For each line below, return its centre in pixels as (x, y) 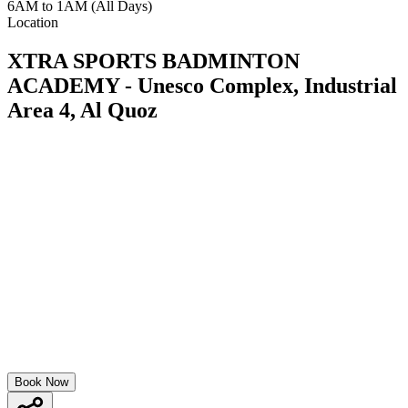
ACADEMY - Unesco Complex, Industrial (202, 85)
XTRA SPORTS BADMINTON (153, 61)
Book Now (41, 382)
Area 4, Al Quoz (82, 110)
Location (33, 22)
